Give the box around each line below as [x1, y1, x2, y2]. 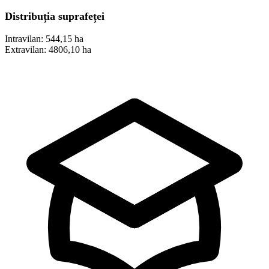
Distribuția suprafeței [5, 10, 104, 23]
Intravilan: [5, 34, 43, 44]
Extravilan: [5, 44, 46, 55]
